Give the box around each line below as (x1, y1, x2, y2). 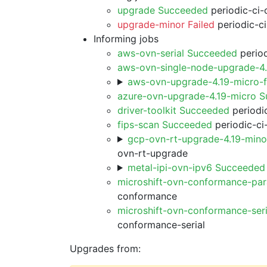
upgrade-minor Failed (117, 18, 215, 30)
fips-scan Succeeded (117, 119, 212, 131)
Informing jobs (94, 33, 159, 45)
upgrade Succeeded (117, 4, 208, 16)
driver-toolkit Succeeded (117, 104, 229, 116)
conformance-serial (117, 219, 205, 231)
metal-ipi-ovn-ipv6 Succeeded (127, 162, 265, 173)
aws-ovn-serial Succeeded (117, 47, 237, 59)
